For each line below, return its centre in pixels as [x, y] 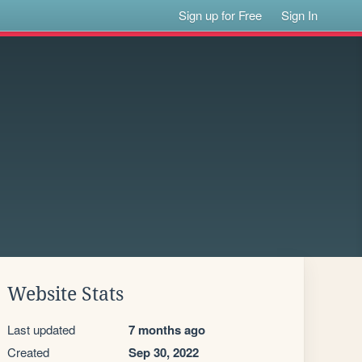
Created [28, 352]
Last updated [41, 329]
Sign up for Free [221, 15]
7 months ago [167, 330]
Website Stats [65, 294]
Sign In [300, 15]
